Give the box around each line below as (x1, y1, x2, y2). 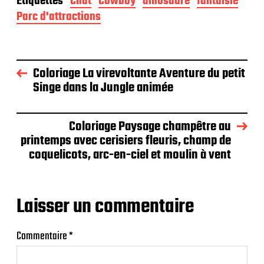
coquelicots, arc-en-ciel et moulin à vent (29, 145, 231, 166)
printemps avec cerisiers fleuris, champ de (21, 131, 231, 151)
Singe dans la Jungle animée (33, 78, 173, 98)
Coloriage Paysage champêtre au (69, 117, 231, 137)
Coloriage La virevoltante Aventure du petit (33, 64, 245, 84)
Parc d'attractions (16, 8, 101, 27)
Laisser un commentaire (16, 192, 194, 223)
